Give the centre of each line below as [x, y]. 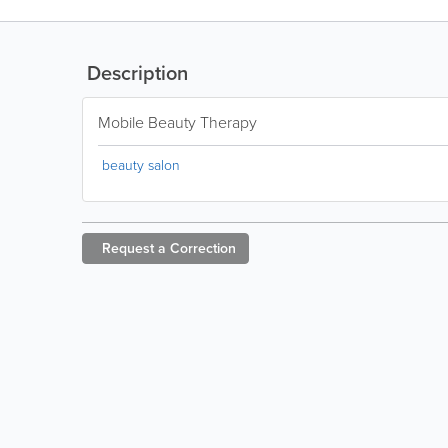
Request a [134, 248]
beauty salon [141, 165]
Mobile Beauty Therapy [177, 122]
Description [135, 73]
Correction [203, 248]
